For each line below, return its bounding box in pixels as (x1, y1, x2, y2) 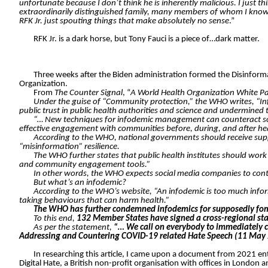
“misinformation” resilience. (19, 142, 120, 152)
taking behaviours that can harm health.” (19, 196, 169, 206)
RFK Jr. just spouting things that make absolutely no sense (19, 17, 229, 26)
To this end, (33, 214, 75, 224)
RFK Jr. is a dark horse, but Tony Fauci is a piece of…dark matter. (33, 35, 260, 44)
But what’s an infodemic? (33, 178, 126, 188)
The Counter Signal (54, 89, 123, 98)
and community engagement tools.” (19, 160, 150, 170)
